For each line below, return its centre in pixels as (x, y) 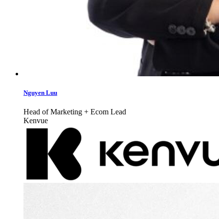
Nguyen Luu (40, 93)
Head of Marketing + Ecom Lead (75, 112)
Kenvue (36, 121)
